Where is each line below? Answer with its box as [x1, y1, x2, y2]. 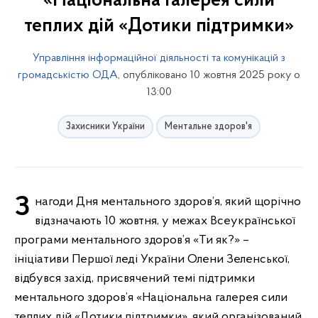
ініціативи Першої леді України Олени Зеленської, [14, 253, 290, 266]
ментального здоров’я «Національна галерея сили [14, 291, 287, 305]
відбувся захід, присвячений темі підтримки [14, 272, 255, 285]
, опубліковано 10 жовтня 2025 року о [118, 70, 300, 81]
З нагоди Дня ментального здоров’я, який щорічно [14, 194, 30, 222]
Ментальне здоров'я [165, 121, 252, 132]
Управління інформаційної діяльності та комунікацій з [33, 53, 285, 64]
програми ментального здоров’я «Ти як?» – [14, 234, 249, 247]
